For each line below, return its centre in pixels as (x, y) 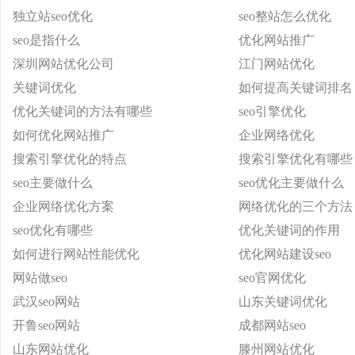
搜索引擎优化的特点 (70, 159)
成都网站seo (272, 325)
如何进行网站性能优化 (76, 254)
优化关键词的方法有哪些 (82, 111)
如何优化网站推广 (63, 135)
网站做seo (40, 278)
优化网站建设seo (285, 254)
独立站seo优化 (53, 16)
